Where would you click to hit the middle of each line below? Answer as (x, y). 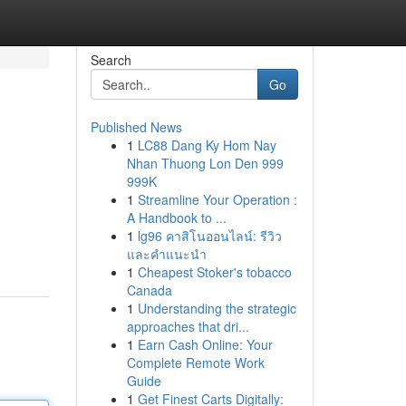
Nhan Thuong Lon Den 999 (205, 163)
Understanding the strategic (217, 308)
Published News (136, 127)
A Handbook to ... (176, 217)
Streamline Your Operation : (217, 199)
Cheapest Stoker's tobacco (214, 272)
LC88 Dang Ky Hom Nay (207, 145)
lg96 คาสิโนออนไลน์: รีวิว (209, 236)
